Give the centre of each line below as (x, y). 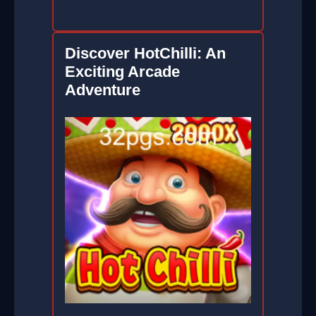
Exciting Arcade (122, 72)
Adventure (103, 90)
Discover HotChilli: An (145, 54)
